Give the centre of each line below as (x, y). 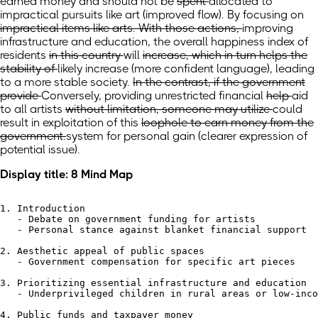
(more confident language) (201, 69)
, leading (292, 69)
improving (268, 28)
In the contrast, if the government (219, 82)
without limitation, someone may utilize (169, 109)
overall (192, 42)
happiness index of (259, 42)
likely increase (94, 69)
